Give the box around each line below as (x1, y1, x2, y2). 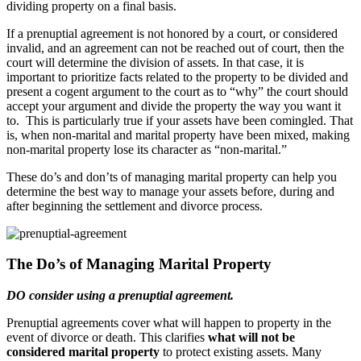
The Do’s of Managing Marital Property (6, 255, 272, 273)
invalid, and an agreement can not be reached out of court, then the (6, 40, 344, 55)
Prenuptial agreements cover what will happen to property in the (6, 316, 331, 330)
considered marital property (6, 345, 160, 359)
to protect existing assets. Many (160, 345, 322, 359)
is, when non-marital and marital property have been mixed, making (6, 127, 350, 142)
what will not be (208, 330, 295, 345)
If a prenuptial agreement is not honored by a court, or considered (6, 26, 338, 40)
